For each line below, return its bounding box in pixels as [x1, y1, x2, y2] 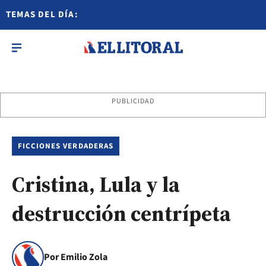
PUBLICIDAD [111, 96, 155, 106]
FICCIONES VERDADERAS [18, 141, 113, 151]
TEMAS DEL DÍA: [6, 8, 78, 21]
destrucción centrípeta [12, 199, 231, 228]
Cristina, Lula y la [12, 170, 180, 199]
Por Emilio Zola [44, 251, 107, 264]
